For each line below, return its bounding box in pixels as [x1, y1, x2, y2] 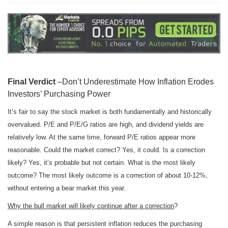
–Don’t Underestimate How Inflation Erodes [58, 77, 214, 87]
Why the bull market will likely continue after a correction [8, 202, 174, 210]
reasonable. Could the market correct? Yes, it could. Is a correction [8, 146, 205, 154]
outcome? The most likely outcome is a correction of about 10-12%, [8, 172, 208, 180]
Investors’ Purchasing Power [8, 90, 110, 99]
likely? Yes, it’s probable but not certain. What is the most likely [8, 159, 195, 167]
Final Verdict [8, 77, 58, 87]
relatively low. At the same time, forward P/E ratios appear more [8, 133, 195, 141]
